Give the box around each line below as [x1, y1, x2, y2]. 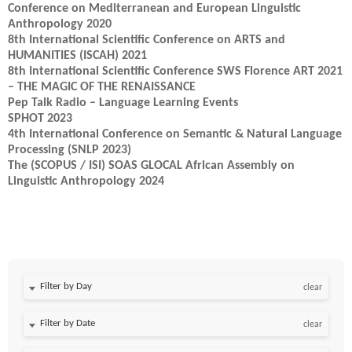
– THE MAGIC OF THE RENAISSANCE [8, 81, 196, 93]
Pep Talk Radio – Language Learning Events [8, 97, 238, 109]
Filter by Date [40, 318, 95, 328]
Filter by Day [40, 281, 92, 291]
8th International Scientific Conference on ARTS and [8, 34, 285, 46]
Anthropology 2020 [8, 18, 112, 31]
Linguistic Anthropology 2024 [8, 175, 164, 188]
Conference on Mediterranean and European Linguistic [8, 2, 301, 15]
